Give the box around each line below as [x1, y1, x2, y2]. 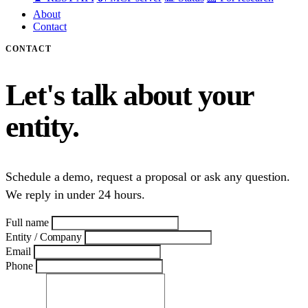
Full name [5, 217, 49, 229]
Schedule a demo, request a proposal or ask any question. [5, 170, 291, 184]
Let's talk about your [5, 78, 254, 112]
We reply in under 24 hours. [5, 188, 145, 202]
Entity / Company [5, 231, 82, 243]
